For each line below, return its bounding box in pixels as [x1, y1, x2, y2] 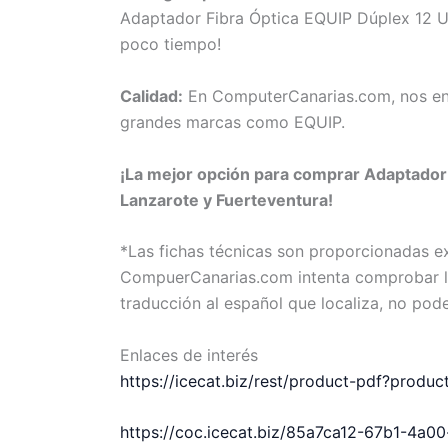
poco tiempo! [120, 34, 221, 55]
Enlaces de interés [120, 344, 258, 365]
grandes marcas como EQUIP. [120, 111, 345, 132]
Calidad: [120, 85, 183, 106]
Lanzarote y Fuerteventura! [120, 189, 333, 210]
